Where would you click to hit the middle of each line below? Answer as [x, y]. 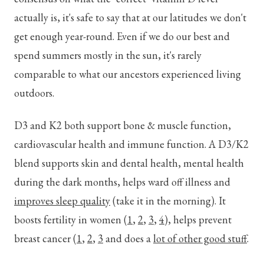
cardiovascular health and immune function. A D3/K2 [131, 144]
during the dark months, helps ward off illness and [122, 182]
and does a [128, 239]
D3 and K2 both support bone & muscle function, [123, 126]
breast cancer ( [45, 239]
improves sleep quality [62, 201]
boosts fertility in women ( [71, 220]
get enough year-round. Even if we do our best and [122, 36]
